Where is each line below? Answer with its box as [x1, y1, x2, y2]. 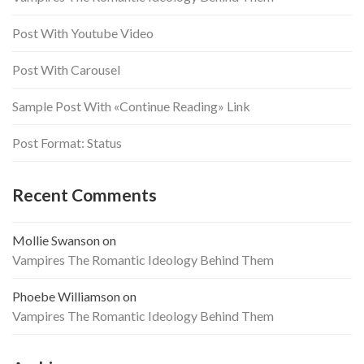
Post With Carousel [12, 62, 120, 78]
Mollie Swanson [12, 232, 100, 249]
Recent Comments [12, 184, 157, 206]
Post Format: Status [12, 135, 122, 151]
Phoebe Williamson [12, 288, 120, 305]
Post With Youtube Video [12, 25, 154, 41]
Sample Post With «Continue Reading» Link [12, 98, 250, 115]
